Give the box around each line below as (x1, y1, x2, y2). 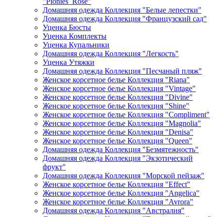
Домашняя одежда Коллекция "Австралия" (43, 206, 185, 215)
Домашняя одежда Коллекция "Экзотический (43, 154, 193, 162)
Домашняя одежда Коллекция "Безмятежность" (43, 145, 199, 154)
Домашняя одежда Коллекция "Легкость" (43, 49, 179, 58)
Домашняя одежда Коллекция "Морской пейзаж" (43, 171, 204, 180)
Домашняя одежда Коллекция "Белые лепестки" (43, 6, 201, 14)
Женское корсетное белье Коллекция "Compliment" (43, 110, 210, 119)
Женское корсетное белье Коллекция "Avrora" (43, 198, 193, 206)
